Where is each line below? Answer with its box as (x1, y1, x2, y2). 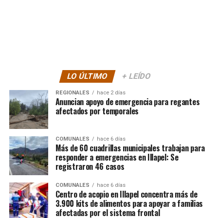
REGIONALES (55, 90, 90, 96)
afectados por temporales (55, 105, 139, 117)
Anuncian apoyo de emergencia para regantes (55, 96, 200, 108)
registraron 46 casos (55, 161, 125, 173)
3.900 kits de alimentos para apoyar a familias (55, 198, 203, 210)
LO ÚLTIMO (66, 72, 109, 81)
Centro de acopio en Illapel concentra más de (55, 188, 198, 200)
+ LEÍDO (121, 72, 152, 81)
